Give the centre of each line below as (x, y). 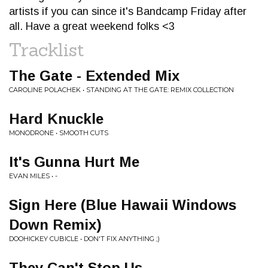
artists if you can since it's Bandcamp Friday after (128, 11)
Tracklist (47, 50)
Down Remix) (55, 225)
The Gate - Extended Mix (94, 76)
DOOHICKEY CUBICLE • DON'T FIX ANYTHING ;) (84, 239)
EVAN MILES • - (33, 176)
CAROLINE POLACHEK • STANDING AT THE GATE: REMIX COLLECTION (121, 90)
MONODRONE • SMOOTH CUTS (59, 133)
